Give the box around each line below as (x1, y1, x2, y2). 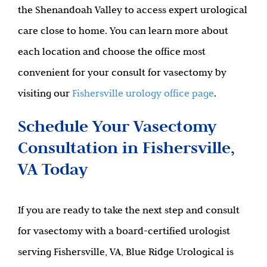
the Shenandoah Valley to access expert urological (18, 3, 247, 15)
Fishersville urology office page (72, 86, 214, 99)
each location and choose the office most (18, 45, 206, 57)
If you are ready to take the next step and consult (18, 203, 240, 216)
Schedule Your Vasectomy (18, 115, 216, 136)
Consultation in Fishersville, (18, 136, 235, 158)
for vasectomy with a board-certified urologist (18, 224, 230, 237)
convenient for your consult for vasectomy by (18, 66, 226, 78)
